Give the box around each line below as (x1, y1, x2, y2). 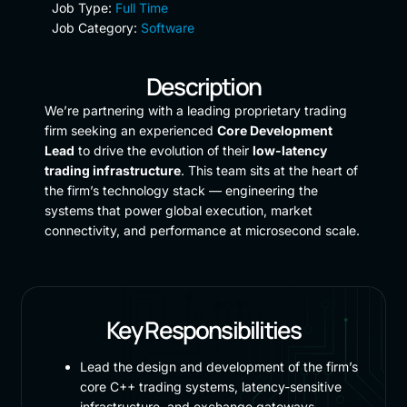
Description (146, 69, 261, 103)
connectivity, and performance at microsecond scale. (44, 222, 360, 238)
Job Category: (51, 19, 137, 35)
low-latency (252, 142, 327, 158)
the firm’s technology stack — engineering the (44, 182, 318, 198)
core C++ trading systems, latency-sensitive (79, 378, 342, 394)
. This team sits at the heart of (180, 162, 358, 178)
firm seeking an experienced (44, 122, 217, 138)
